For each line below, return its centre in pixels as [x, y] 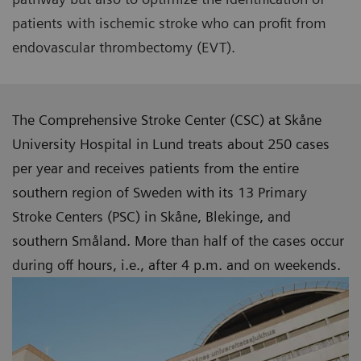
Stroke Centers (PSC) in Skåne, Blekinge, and [151, 217]
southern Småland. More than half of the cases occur [178, 241]
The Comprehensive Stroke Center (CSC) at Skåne [167, 120]
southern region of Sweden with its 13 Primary [160, 193]
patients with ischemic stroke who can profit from [169, 23]
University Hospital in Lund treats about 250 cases [171, 144]
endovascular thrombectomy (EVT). [126, 48]
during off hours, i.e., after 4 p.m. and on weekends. [178, 265]
